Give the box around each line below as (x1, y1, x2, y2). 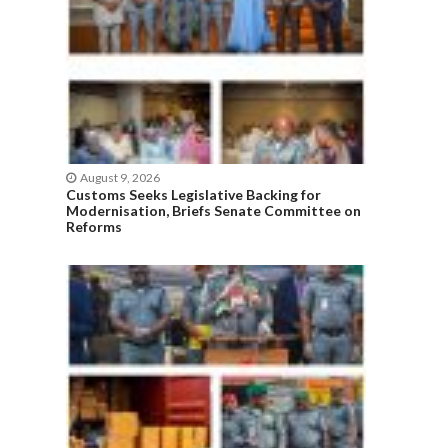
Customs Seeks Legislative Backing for (66, 186, 321, 204)
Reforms (66, 218, 125, 236)
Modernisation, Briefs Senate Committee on (66, 202, 361, 220)
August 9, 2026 (79, 170, 160, 186)
